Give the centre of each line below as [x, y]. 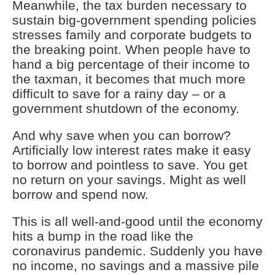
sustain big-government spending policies [134, 20]
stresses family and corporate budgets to [132, 35]
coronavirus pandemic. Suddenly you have [137, 251]
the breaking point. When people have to [131, 49]
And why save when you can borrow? [122, 135]
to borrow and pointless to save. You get [130, 165]
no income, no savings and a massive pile [136, 265]
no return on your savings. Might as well [129, 180]
